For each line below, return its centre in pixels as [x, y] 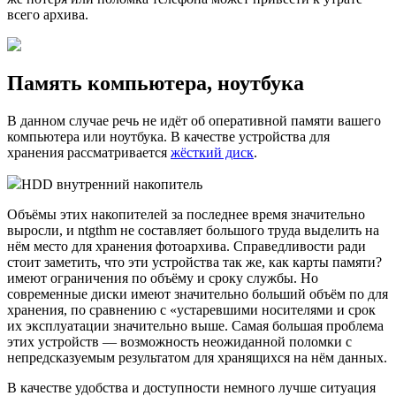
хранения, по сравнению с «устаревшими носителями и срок [191, 310]
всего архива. [48, 14]
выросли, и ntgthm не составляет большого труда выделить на [193, 231]
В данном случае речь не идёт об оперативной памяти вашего [194, 121]
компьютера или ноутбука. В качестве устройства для [168, 137]
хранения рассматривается [89, 153]
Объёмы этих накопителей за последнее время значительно [186, 215]
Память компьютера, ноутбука [156, 84]
